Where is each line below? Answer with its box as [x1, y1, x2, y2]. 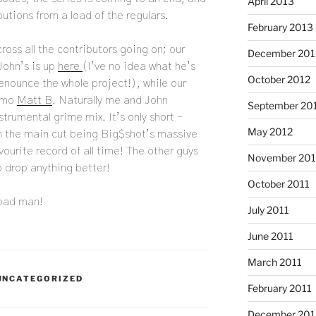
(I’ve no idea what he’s [83, 61, 195, 73]
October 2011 [247, 178, 310, 190]
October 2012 [247, 73, 310, 86]
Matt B [17, 95, 52, 107]
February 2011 [247, 282, 312, 295]
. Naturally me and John [52, 95, 168, 107]
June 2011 [247, 230, 293, 243]
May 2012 [247, 126, 293, 138]
